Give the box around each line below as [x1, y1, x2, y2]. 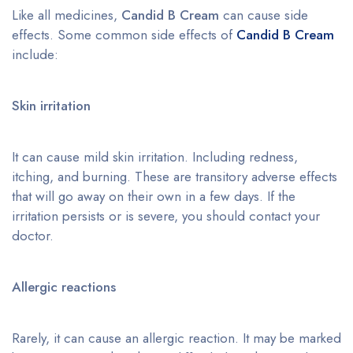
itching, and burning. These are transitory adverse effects [12, 167, 337, 187]
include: [12, 45, 58, 65]
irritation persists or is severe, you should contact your [12, 206, 320, 226]
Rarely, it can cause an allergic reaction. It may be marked [12, 329, 341, 348]
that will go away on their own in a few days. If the [12, 187, 295, 206]
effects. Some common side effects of [12, 25, 236, 45]
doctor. [12, 226, 54, 246]
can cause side [219, 6, 308, 25]
